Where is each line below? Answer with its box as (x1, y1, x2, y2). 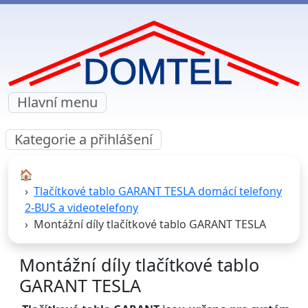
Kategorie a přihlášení (14, 130, 153, 149)
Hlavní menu (17, 93, 98, 112)
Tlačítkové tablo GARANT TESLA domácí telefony (34, 184, 282, 199)
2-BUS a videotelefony (25, 200, 138, 216)
